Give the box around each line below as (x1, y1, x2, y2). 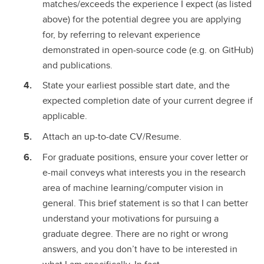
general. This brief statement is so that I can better (42, 196, 248, 210)
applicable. (42, 109, 87, 123)
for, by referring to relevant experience (42, 27, 200, 41)
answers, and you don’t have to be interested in (42, 242, 237, 256)
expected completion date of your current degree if (42, 94, 253, 108)
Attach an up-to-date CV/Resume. (42, 130, 181, 144)
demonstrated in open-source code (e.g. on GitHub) (42, 42, 253, 57)
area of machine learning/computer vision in (42, 180, 223, 194)
